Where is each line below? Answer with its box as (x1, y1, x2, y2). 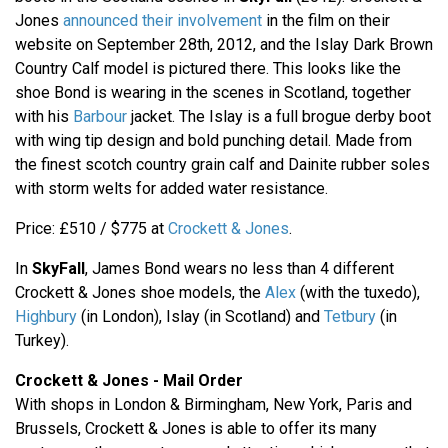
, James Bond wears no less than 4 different (85, 258, 394, 278)
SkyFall (32, 258, 85, 278)
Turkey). (15, 330, 69, 350)
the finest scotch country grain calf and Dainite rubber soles (15, 154, 430, 174)
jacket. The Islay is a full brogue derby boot (127, 106, 431, 126)
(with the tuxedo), (296, 282, 420, 302)
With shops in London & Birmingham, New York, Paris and (15, 394, 412, 414)
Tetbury (324, 306, 376, 326)
